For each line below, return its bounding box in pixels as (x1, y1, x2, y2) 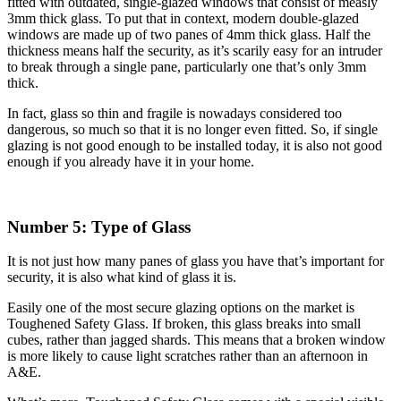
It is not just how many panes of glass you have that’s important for (7, 253, 384, 269)
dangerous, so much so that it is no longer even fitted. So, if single (7, 121, 378, 137)
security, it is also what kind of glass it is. (7, 269, 236, 286)
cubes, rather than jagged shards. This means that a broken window (7, 332, 386, 348)
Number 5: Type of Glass (7, 217, 191, 236)
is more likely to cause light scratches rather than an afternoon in (7, 348, 368, 364)
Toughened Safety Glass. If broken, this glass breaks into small (7, 316, 361, 332)
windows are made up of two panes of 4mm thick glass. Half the (7, 26, 371, 42)
